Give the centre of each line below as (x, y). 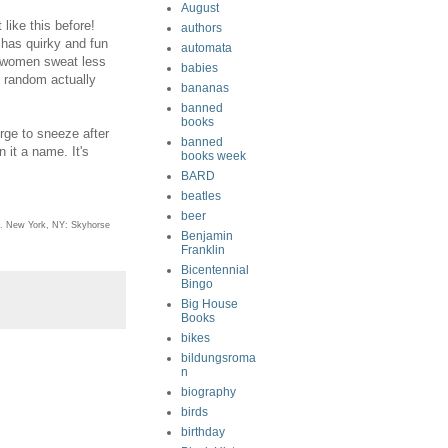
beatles (201, 196)
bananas (205, 88)
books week (213, 156)
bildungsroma (218, 358)
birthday (203, 432)
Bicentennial (215, 270)
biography (208, 392)
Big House (209, 304)
